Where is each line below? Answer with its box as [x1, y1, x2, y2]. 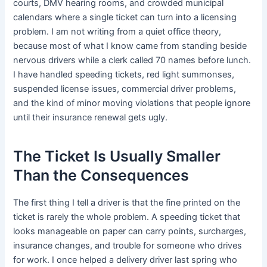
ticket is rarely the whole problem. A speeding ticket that [13, 211, 241, 222]
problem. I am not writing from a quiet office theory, [13, 26, 222, 37]
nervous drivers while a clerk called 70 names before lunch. [13, 54, 252, 66]
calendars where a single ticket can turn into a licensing [13, 11, 237, 23]
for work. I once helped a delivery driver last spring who [13, 254, 238, 265]
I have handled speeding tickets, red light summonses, [13, 69, 235, 80]
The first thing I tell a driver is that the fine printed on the [13, 197, 241, 208]
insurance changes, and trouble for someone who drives [13, 240, 243, 251]
